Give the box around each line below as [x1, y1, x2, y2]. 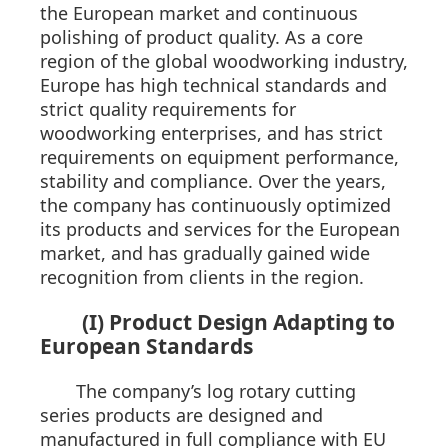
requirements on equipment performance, [40, 145, 399, 170]
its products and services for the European [40, 217, 400, 242]
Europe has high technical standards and [40, 73, 387, 98]
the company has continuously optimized [40, 193, 391, 218]
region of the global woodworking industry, [40, 49, 408, 74]
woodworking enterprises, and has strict [40, 121, 383, 146]
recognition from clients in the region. [40, 265, 364, 290]
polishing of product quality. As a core [40, 25, 363, 50]
